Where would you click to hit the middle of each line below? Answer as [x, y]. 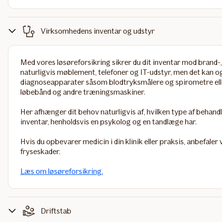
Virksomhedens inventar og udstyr [98, 31]
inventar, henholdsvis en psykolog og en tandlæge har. [109, 122]
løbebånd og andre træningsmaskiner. [83, 92]
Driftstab [56, 211]
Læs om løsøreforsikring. [62, 171]
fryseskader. [40, 151]
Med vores [38, 62]
